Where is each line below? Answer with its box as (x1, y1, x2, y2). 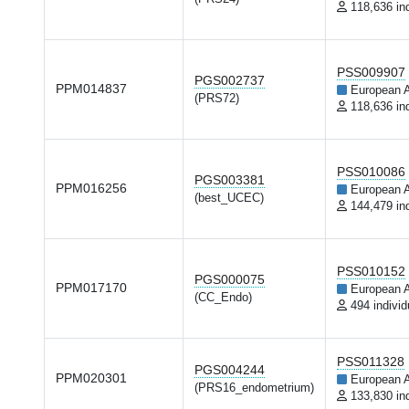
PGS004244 (194, 362, 265, 377)
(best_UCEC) (194, 192, 264, 204)
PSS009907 (337, 65, 405, 79)
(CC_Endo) (194, 291, 252, 304)
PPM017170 (56, 280, 127, 295)
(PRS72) (194, 92, 239, 105)
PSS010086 (337, 164, 405, 179)
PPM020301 (56, 371, 127, 385)
